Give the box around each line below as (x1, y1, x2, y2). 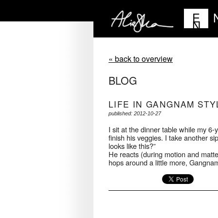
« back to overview (109, 53, 173, 64)
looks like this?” (109, 141, 156, 151)
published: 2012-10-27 (109, 110, 161, 117)
